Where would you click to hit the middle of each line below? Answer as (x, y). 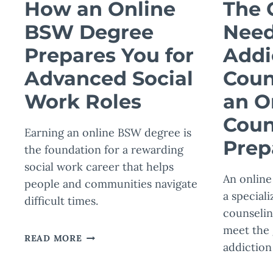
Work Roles (83, 102)
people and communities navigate (111, 184)
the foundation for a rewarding (104, 150)
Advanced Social (109, 79)
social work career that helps (99, 167)
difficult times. (61, 201)
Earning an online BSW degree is (108, 133)
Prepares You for (109, 55)
